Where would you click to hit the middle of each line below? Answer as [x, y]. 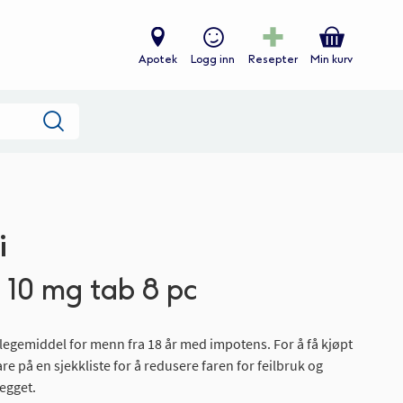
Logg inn [213, 59]
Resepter [273, 59]
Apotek [158, 59]
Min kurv [331, 60]
